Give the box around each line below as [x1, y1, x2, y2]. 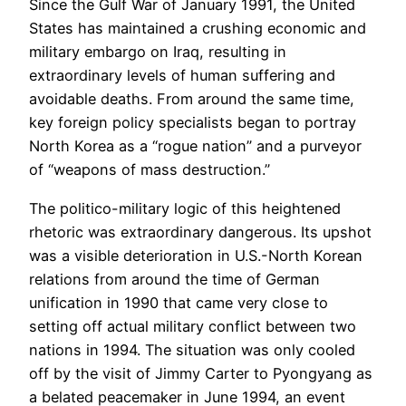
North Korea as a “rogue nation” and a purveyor [29, 137, 362, 156]
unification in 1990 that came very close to [29, 293, 328, 312]
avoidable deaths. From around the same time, [29, 90, 354, 109]
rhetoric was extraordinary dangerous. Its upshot [29, 222, 372, 241]
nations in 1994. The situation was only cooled [29, 340, 355, 359]
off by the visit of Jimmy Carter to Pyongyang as [29, 363, 372, 382]
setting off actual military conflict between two [29, 316, 356, 335]
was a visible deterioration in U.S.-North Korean [29, 246, 362, 265]
